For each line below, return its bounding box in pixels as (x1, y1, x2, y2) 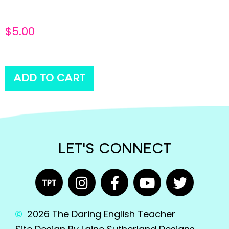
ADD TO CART (13, 73, 85, 84)
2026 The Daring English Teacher (27, 208, 175, 221)
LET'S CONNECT (58, 143, 171, 157)
